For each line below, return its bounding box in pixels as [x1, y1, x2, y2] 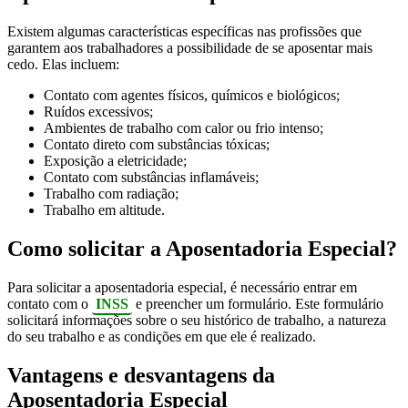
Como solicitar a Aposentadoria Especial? [7, 236, 397, 260]
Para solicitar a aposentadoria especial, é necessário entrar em [7, 279, 357, 295]
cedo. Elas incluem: [7, 56, 119, 72]
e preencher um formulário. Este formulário [132, 295, 383, 311]
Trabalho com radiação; [44, 186, 178, 201]
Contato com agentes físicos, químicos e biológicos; [44, 87, 340, 103]
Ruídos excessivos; [44, 104, 153, 119]
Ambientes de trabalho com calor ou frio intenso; [44, 120, 323, 136]
